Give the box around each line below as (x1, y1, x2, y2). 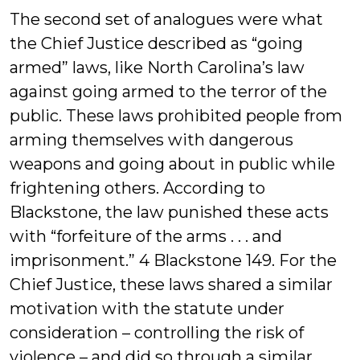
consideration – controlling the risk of (10, 323, 304, 342)
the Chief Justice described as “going (10, 34, 303, 53)
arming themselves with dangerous (10, 130, 293, 149)
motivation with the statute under (10, 299, 284, 318)
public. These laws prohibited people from (10, 106, 342, 125)
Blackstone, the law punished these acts (10, 202, 329, 222)
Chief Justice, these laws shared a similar (10, 275, 333, 294)
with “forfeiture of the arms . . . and (10, 227, 282, 246)
